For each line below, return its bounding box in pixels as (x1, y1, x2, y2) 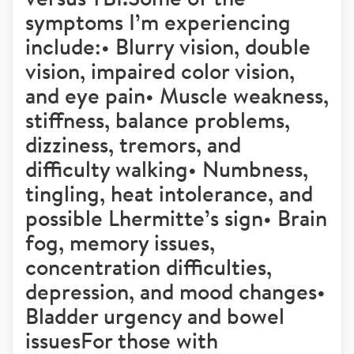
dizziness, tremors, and (25, 130, 241, 159)
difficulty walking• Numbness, (25, 154, 308, 183)
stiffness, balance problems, (25, 105, 290, 134)
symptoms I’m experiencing (25, 7, 291, 36)
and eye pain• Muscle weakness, (25, 81, 329, 110)
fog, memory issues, (25, 228, 215, 257)
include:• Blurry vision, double (25, 32, 311, 61)
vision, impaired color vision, (25, 56, 295, 85)
